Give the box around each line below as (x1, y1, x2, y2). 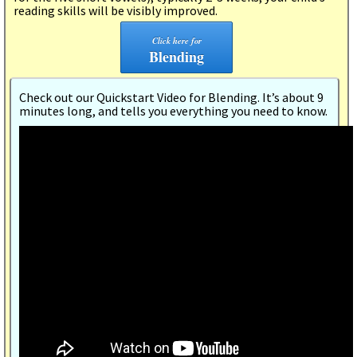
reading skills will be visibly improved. (14, 2, 218, 18)
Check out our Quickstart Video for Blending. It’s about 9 (19, 88, 324, 105)
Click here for (151, 33, 202, 46)
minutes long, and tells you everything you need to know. (19, 102, 328, 119)
